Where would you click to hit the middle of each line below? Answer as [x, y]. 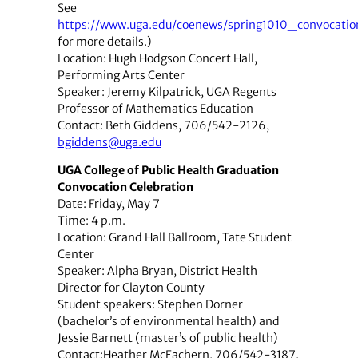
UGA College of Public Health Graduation [168, 170]
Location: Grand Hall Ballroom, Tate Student [174, 237]
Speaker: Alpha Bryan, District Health [157, 270]
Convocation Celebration [125, 187]
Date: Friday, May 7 [108, 203]
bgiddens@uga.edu [109, 142]
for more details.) [104, 41]
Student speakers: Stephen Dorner [150, 304]
